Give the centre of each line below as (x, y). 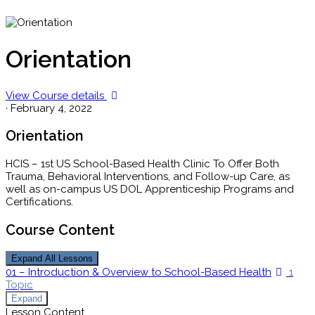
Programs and (257, 189)
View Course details (56, 95)
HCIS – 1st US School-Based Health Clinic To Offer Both (142, 163)
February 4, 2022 (51, 108)
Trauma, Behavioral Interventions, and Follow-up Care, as (148, 176)
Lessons (76, 259)
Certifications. (39, 201)
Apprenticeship (183, 189)
